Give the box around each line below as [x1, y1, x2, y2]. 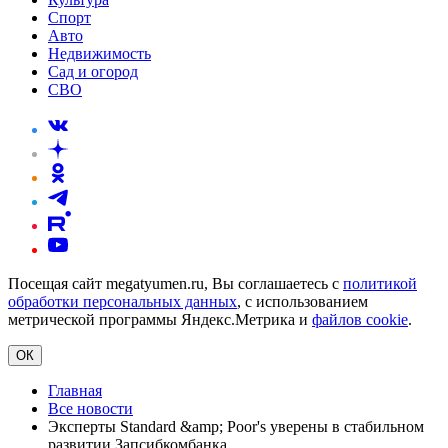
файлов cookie [312, 311, 408, 329]
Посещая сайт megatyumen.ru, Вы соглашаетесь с [8, 275, 343, 293]
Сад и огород [48, 63, 138, 81]
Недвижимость [48, 45, 151, 63]
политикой [343, 275, 417, 293]
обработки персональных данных [8, 293, 237, 311]
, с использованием [237, 293, 368, 311]
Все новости [48, 400, 133, 418]
